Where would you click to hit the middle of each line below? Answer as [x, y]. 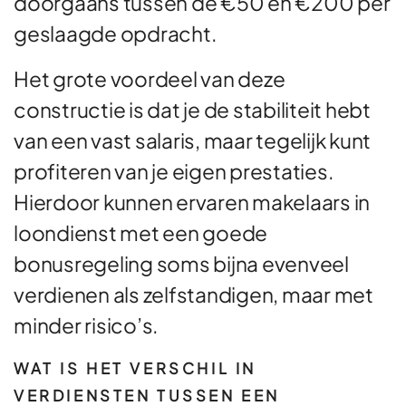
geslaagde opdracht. [115, 34]
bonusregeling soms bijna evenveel [181, 264]
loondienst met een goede [140, 233]
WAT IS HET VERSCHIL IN [135, 369]
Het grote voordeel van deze [150, 79]
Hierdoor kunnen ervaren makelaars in [192, 202]
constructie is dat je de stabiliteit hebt [192, 110]
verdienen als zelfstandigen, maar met [193, 295]
